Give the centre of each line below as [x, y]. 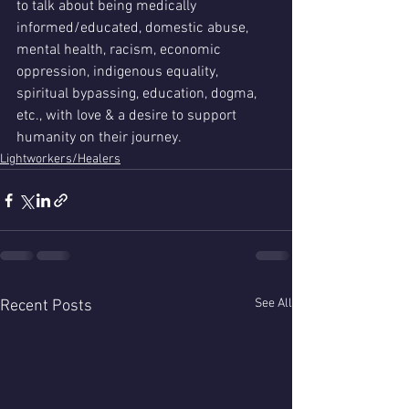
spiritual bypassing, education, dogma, [138, 94]
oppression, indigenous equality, [119, 72]
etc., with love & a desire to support [128, 116]
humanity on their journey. [100, 138]
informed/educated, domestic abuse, [134, 28]
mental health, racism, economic [121, 50]
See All [273, 304]
